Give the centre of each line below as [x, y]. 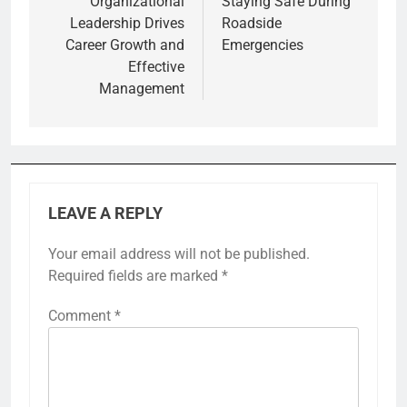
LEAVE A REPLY [105, 213]
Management [142, 88]
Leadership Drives [127, 23]
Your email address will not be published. [179, 253]
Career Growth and [125, 45]
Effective [156, 66]
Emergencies [263, 45]
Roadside [252, 23]
